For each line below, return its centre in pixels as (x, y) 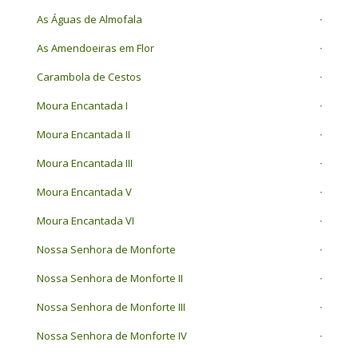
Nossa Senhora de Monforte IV (111, 336)
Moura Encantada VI (85, 221)
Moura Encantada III (84, 163)
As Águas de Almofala (89, 20)
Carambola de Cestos (89, 77)
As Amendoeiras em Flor (95, 48)
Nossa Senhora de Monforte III (111, 307)
